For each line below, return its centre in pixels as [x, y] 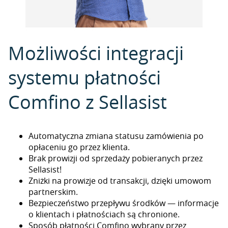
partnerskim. [53, 192]
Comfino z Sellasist [88, 102]
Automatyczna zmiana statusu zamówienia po [116, 136]
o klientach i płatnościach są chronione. [104, 214]
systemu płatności [84, 77]
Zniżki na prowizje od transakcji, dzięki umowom [120, 181]
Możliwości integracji [96, 53]
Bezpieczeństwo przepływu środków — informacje [124, 203]
